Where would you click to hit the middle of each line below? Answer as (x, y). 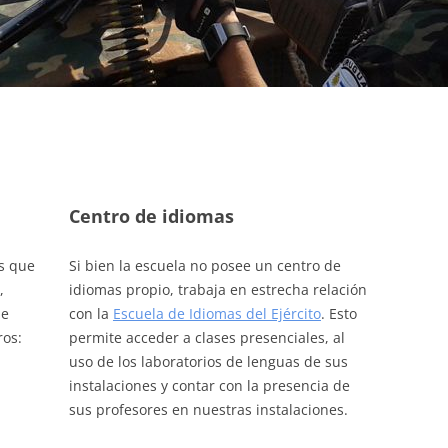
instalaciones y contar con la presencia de (209, 385)
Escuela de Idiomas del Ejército (216, 313)
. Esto (338, 313)
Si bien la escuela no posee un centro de (204, 265)
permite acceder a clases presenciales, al (206, 337)
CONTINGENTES (290, 57)
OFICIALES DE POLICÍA (307, 16)
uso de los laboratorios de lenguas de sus (208, 361)
